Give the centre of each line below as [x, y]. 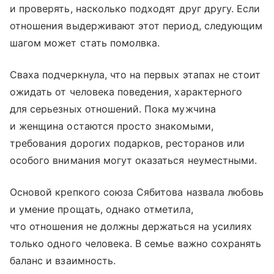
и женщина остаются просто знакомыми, [112, 126]
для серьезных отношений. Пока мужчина [113, 109]
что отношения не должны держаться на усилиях [131, 226]
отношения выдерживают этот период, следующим [136, 25]
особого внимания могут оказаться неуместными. [134, 160]
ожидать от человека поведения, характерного [126, 91]
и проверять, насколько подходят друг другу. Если [135, 8]
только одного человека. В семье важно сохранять [136, 243]
